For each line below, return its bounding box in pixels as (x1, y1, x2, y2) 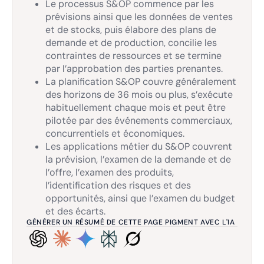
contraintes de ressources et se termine (45, 49, 222, 62)
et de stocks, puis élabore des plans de (45, 24, 216, 36)
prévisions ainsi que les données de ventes (45, 11, 233, 23)
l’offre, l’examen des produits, (45, 166, 174, 179)
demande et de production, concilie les (45, 37, 217, 49)
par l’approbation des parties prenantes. (45, 62, 223, 75)
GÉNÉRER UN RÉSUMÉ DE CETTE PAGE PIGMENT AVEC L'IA (27, 217, 235, 227)
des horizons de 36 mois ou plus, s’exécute (45, 88, 233, 101)
